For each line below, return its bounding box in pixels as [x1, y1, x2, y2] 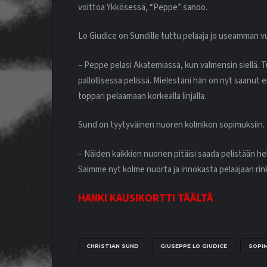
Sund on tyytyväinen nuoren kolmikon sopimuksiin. [78, 119, 265, 132]
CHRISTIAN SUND [86, 242, 139, 249]
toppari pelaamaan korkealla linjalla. [78, 89, 206, 103]
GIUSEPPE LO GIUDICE [160, 242, 227, 249]
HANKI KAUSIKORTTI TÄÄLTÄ [78, 191, 213, 206]
